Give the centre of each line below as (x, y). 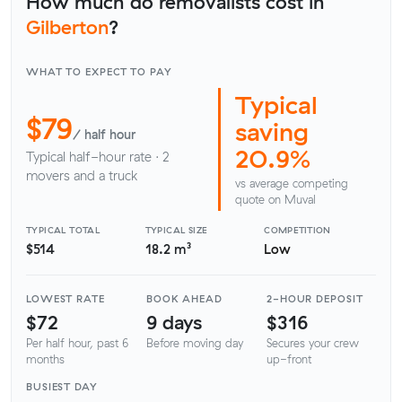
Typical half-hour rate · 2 (98, 157)
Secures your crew (313, 343)
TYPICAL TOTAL (63, 229)
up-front (289, 359)
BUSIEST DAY (62, 387)
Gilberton (67, 26)
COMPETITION (297, 229)
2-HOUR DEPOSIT (315, 299)
